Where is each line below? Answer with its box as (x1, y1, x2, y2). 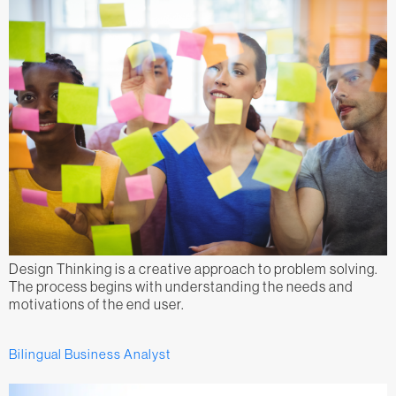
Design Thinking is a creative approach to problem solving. (9, 260, 378, 277)
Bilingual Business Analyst (9, 346, 171, 362)
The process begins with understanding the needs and (9, 278, 354, 294)
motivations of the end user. (9, 295, 185, 312)
